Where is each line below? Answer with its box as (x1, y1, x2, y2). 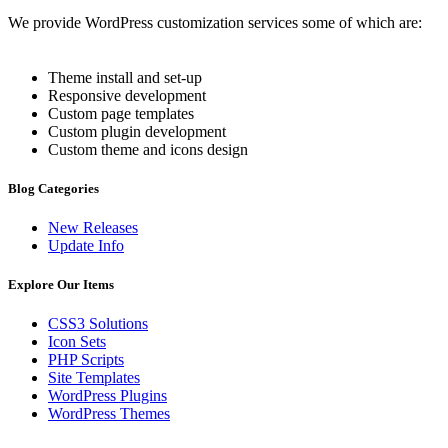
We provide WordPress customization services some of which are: (8, 13, 422, 31)
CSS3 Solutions (48, 315, 148, 333)
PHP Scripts (48, 351, 124, 369)
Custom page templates (48, 104, 194, 122)
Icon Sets (48, 333, 106, 351)
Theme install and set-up (48, 68, 202, 86)
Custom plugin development (48, 122, 226, 140)
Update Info (48, 237, 124, 254)
